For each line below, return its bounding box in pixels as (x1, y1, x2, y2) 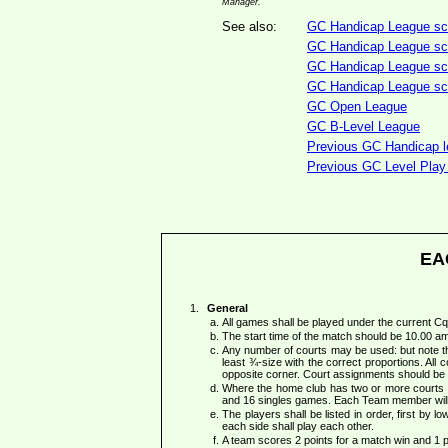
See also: (222, 19, 277, 34)
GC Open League (307, 99, 407, 114)
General (207, 302, 248, 315)
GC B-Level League (307, 119, 420, 134)
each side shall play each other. (222, 420, 374, 433)
